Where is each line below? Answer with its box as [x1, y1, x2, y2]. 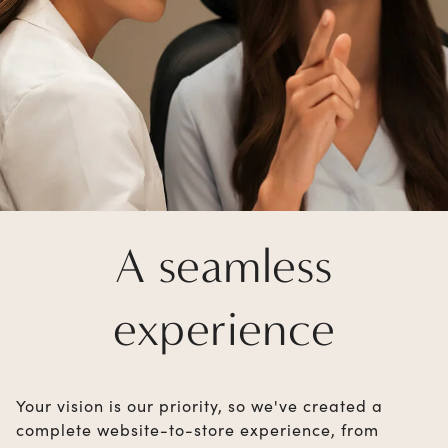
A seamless [115, 237, 333, 295]
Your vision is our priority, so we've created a [16, 394, 383, 416]
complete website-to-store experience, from [16, 418, 379, 440]
